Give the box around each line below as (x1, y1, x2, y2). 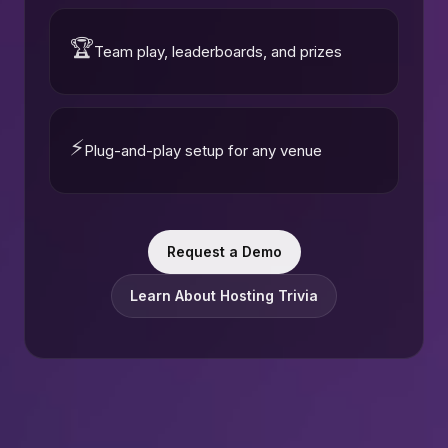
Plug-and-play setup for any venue (84, 140, 322, 160)
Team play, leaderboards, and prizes (94, 41, 342, 61)
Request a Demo (166, 243, 282, 261)
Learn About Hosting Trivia (130, 287, 318, 305)
